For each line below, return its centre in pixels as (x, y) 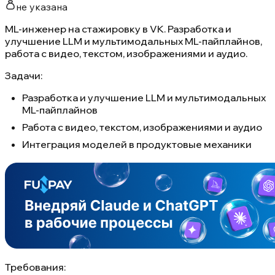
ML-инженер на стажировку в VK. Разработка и (118, 29)
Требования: (35, 267)
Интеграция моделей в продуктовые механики (137, 144)
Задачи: (24, 75)
